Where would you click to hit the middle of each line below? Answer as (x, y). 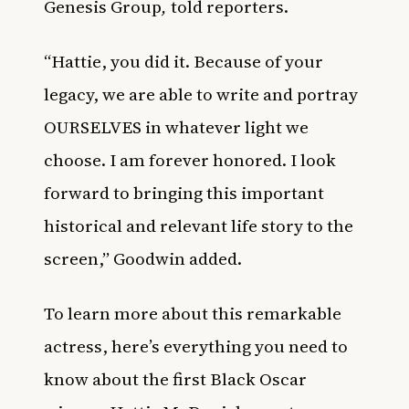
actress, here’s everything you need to (196, 346)
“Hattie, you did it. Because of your (184, 61)
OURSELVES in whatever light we (176, 127)
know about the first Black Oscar (175, 379)
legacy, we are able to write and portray (201, 94)
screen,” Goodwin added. (147, 258)
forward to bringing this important (184, 193)
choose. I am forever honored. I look (190, 160)
